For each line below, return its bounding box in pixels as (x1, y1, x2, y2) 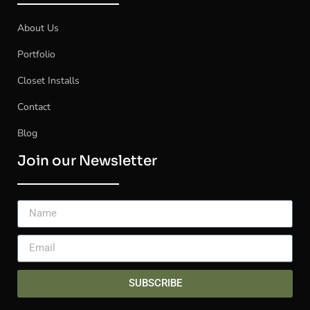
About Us (17, 21, 59, 35)
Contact (17, 100, 51, 113)
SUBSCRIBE (128, 277, 182, 290)
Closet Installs (17, 73, 80, 87)
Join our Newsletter (17, 152, 157, 170)
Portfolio (17, 47, 55, 61)
